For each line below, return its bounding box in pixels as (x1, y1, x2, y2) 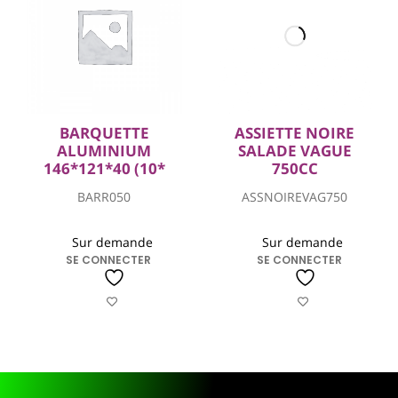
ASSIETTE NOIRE (235, 122, 355, 143)
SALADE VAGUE (237, 139, 352, 161)
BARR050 (77, 188, 131, 206)
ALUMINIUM (57, 139, 152, 161)
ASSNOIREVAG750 (242, 188, 348, 206)
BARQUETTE (59, 122, 149, 143)
